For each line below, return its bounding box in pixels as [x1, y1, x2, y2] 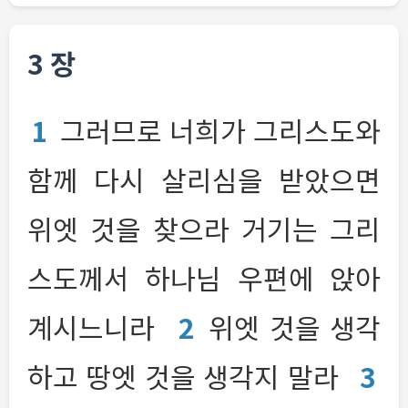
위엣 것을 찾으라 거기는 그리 [27, 208, 381, 249]
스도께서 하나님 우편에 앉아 [27, 257, 381, 298]
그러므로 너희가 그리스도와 [60, 109, 381, 150]
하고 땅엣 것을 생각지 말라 [27, 355, 346, 396]
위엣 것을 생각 [209, 306, 381, 347]
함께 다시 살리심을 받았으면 [27, 158, 381, 199]
